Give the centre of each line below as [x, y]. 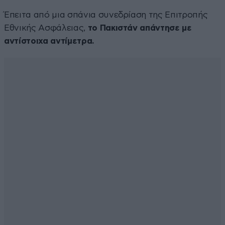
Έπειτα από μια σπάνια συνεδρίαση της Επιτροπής [106, 15]
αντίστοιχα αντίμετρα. [49, 41]
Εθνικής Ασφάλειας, [46, 28]
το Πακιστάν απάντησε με [140, 28]
